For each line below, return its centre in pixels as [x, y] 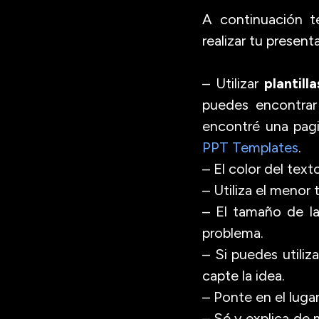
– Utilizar [233, 83]
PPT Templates [250, 147]
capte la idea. [244, 276]
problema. [233, 233]
